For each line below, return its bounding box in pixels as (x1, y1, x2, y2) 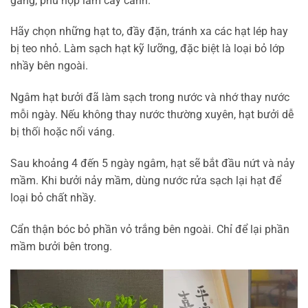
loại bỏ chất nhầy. (10, 191, 96, 204)
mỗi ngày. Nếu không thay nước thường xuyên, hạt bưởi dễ (10, 108, 294, 122)
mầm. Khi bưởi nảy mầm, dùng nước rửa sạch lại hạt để (10, 174, 281, 187)
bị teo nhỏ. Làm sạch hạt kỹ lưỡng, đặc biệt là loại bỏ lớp (10, 42, 285, 56)
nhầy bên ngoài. (10, 59, 88, 73)
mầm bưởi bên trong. (10, 239, 112, 253)
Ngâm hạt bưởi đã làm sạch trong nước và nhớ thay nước (10, 91, 289, 104)
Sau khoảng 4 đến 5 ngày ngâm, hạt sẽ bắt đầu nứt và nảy (10, 157, 295, 170)
